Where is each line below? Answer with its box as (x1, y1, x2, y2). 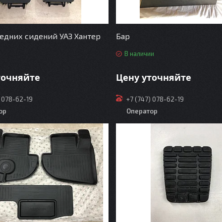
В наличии (124, 50, 154, 58)
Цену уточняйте (115, 71, 191, 83)
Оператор (126, 107, 158, 115)
